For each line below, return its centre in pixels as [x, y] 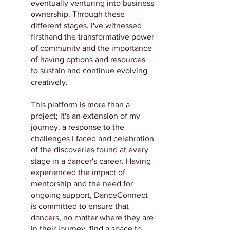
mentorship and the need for [82, 184]
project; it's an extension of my [85, 116]
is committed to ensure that [80, 206]
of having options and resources [88, 59]
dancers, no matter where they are [92, 217]
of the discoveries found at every [90, 150]
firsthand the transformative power [92, 37]
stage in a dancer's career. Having [91, 161]
